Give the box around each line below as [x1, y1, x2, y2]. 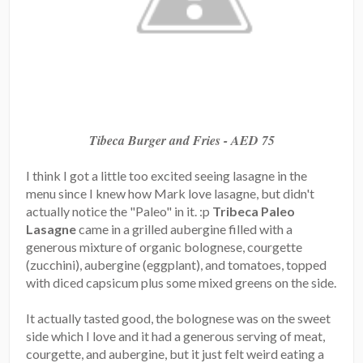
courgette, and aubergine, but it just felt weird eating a [26, 345, 325, 361]
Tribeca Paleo [212, 203, 296, 219]
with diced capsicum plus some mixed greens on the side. [26, 274, 337, 290]
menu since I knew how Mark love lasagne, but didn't [26, 185, 315, 201]
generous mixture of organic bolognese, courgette [26, 238, 303, 254]
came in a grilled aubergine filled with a [76, 220, 293, 237]
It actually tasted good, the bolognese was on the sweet [26, 310, 331, 326]
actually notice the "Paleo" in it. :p [26, 203, 213, 219]
